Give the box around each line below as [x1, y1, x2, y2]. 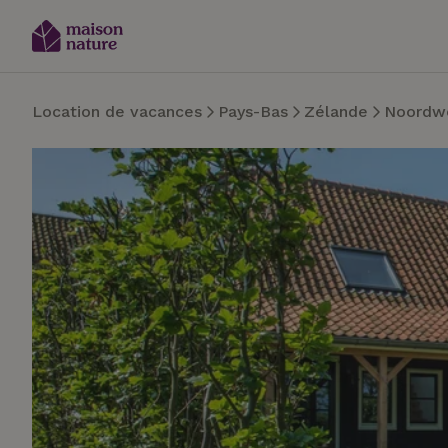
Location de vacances [32, 102, 202, 121]
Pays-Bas [218, 102, 288, 121]
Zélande [304, 102, 368, 121]
